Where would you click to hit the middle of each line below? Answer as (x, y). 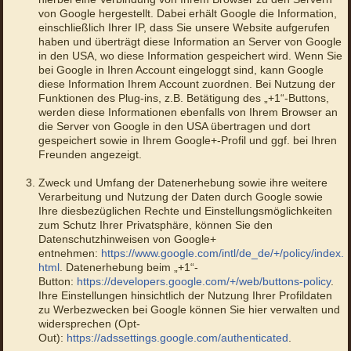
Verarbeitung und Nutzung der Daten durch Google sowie (180, 197)
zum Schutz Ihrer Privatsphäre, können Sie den (155, 225)
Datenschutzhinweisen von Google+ (127, 239)
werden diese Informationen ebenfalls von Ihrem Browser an (188, 112)
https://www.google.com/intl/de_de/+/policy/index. (222, 253)
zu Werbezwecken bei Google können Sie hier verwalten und (189, 310)
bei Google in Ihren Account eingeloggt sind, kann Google (181, 70)
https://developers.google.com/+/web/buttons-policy (203, 282)
